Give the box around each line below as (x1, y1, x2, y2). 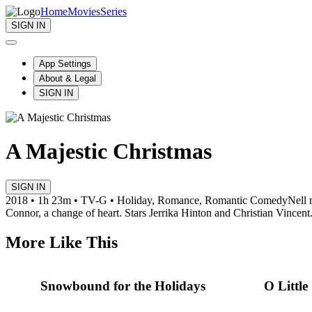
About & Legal (39, 73, 96, 84)
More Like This (6, 233, 118, 251)
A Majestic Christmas (6, 139, 212, 164)
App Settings (39, 58, 91, 69)
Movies (68, 6, 100, 17)
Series (100, 6, 127, 17)
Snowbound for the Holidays (40, 279, 205, 294)
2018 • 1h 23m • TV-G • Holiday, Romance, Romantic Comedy (6, 194, 288, 206)
